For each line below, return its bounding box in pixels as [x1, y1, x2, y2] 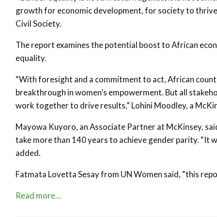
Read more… [15, 190, 61, 201]
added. [15, 148, 41, 158]
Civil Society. [15, 18, 62, 29]
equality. [15, 53, 46, 63]
